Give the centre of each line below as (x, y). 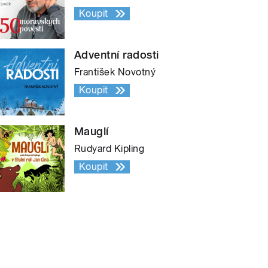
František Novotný (115, 72)
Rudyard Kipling (109, 148)
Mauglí (92, 131)
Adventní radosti (117, 54)
